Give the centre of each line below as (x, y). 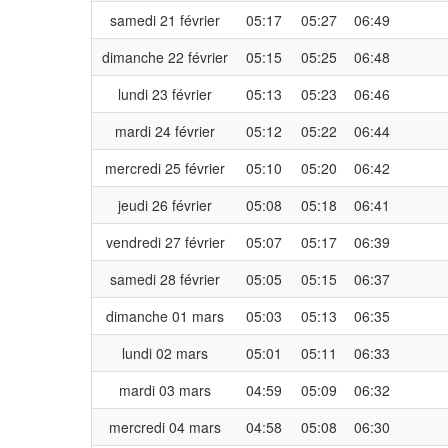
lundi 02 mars (165, 352)
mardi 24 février (165, 130)
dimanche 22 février (165, 56)
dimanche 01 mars (165, 315)
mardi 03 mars (165, 389)
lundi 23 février (165, 93)
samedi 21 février (165, 19)
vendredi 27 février (165, 241)
